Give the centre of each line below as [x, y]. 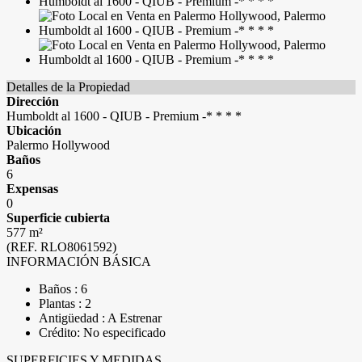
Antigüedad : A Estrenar [100, 318]
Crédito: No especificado [102, 333]
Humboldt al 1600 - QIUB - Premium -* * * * [124, 116]
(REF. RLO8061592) [61, 247]
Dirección [33, 101]
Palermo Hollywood [58, 145]
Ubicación [34, 130]
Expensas [32, 189]
